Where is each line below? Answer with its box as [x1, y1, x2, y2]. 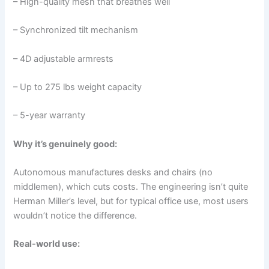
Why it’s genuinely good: [13, 138, 118, 150]
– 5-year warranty [13, 110, 86, 121]
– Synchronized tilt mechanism [13, 25, 139, 36]
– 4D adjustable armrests [13, 53, 114, 64]
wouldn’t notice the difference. [13, 210, 138, 222]
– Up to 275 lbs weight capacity [13, 82, 142, 93]
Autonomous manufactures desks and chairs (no [13, 167, 213, 178]
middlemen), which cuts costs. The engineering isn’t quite [13, 181, 249, 193]
